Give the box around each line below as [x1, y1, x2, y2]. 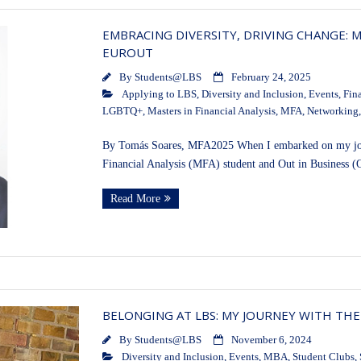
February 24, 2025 [230, 72, 311, 84]
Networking [306, 106, 359, 118]
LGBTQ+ [102, 106, 143, 118]
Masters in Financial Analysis [147, 106, 276, 118]
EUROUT [102, 44, 153, 61]
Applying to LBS [121, 89, 197, 101]
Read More [110, 193, 160, 205]
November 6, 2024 [230, 334, 312, 346]
